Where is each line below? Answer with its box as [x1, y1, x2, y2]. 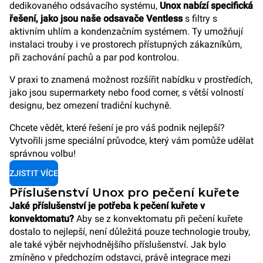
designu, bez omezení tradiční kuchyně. [9, 100, 171, 111]
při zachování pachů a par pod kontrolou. [9, 52, 179, 63]
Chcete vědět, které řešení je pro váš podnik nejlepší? [9, 122, 225, 133]
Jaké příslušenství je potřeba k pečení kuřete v [9, 200, 205, 211]
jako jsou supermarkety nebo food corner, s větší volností [9, 87, 244, 98]
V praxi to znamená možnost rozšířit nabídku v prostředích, [9, 74, 252, 85]
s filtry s [183, 13, 217, 24]
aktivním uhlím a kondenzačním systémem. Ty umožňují [9, 26, 243, 37]
